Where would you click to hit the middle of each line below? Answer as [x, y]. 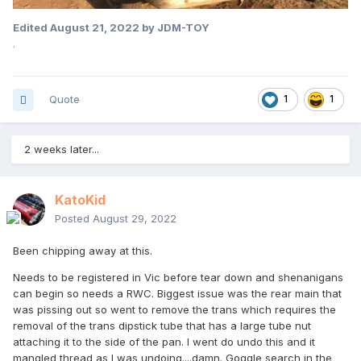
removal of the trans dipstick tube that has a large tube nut [162, 326]
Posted [74, 219]
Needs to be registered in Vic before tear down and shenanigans [178, 278]
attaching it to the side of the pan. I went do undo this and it [164, 342]
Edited [31, 28]
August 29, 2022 [135, 219]
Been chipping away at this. [83, 251]
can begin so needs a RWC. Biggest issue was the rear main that [177, 294]
